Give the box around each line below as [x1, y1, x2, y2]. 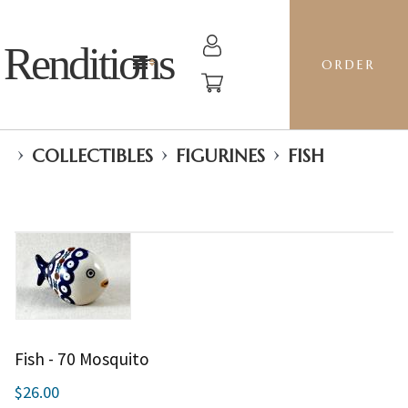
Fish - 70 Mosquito [15, 348, 149, 370]
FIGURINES [176, 145, 265, 168]
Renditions [4, 38, 174, 89]
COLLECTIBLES [32, 145, 153, 168]
